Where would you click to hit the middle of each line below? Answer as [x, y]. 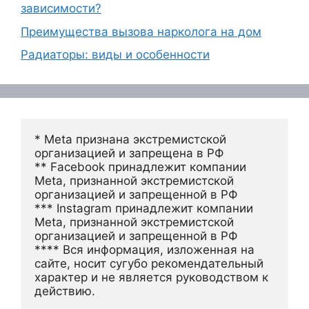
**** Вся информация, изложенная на [144, 250]
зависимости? [61, 8]
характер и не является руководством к [151, 277]
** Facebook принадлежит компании [140, 167]
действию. [65, 291]
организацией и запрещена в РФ [129, 153]
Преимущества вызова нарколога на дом [141, 31]
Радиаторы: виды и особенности [115, 54]
